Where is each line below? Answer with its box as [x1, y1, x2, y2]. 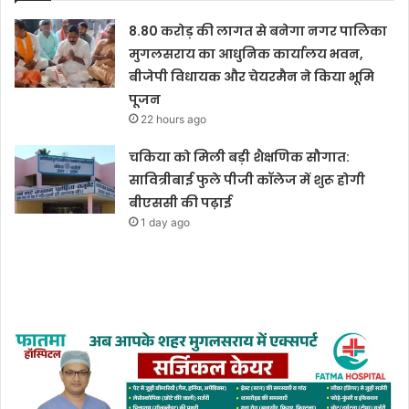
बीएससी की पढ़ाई [129, 194, 233, 213]
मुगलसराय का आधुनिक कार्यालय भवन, [129, 45, 364, 64]
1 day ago [141, 215, 191, 230]
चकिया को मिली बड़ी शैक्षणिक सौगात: [129, 148, 351, 167]
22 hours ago [141, 112, 207, 127]
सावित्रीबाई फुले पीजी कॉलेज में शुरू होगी [129, 171, 366, 190]
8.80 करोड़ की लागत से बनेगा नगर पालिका [129, 22, 388, 41]
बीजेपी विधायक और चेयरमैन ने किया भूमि [129, 68, 375, 87]
